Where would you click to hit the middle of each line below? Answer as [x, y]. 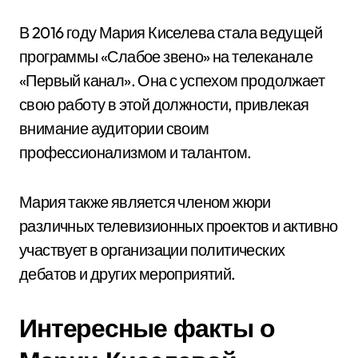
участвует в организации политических [152, 250]
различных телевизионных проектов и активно [179, 226]
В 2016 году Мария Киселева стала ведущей [171, 32]
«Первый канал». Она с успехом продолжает [172, 80]
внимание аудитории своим [114, 128]
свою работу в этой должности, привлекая [164, 104]
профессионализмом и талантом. [135, 152]
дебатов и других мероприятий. [127, 274]
